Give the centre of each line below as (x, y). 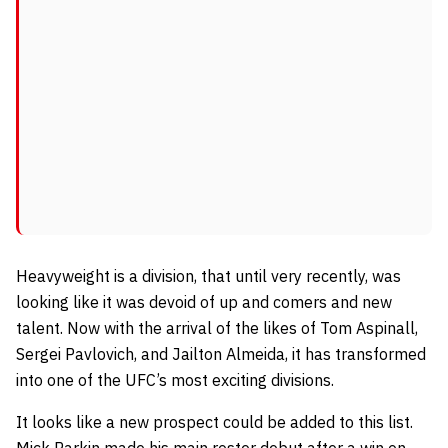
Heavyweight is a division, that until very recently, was (208, 276)
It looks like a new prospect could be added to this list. (214, 422)
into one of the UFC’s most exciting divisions (173, 380)
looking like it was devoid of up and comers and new (204, 302)
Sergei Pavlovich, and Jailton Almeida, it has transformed (221, 354)
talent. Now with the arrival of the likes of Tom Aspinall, (217, 328)
